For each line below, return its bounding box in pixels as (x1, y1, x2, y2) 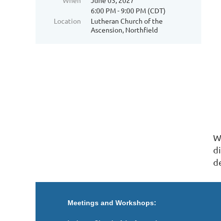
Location (54, 16, 81, 25)
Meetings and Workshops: (68, 198, 156, 207)
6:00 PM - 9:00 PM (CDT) (91, 6, 166, 15)
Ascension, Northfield (91, 25, 158, 34)
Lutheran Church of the (91, 16, 163, 25)
